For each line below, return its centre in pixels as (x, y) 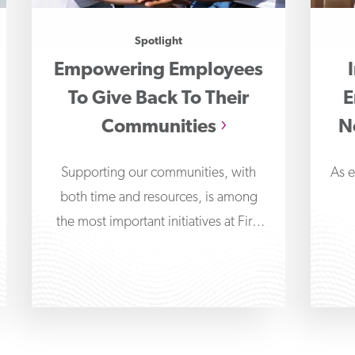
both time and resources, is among (158, 198)
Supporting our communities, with (158, 173)
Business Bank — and (158, 247)
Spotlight (158, 42)
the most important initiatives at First (158, 222)
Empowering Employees (158, 71)
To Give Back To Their (158, 99)
